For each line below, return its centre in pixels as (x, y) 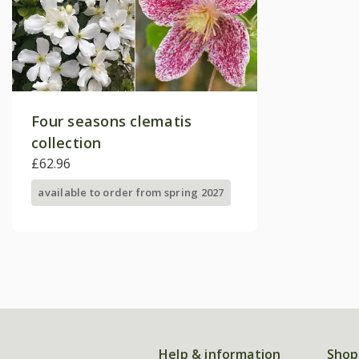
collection (67, 143)
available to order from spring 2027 (131, 193)
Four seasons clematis (112, 121)
